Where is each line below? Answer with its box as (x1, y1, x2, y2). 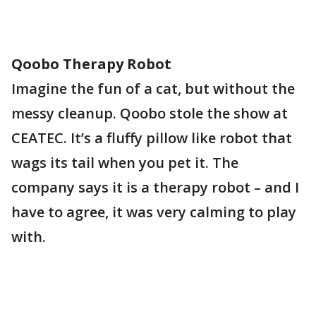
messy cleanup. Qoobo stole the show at (11, 104, 288, 123)
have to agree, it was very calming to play (11, 202, 296, 221)
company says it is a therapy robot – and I (11, 178, 299, 197)
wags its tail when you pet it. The (11, 153, 238, 172)
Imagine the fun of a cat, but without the (11, 79, 295, 98)
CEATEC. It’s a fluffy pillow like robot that (11, 128, 292, 147)
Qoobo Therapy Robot (11, 54, 171, 73)
